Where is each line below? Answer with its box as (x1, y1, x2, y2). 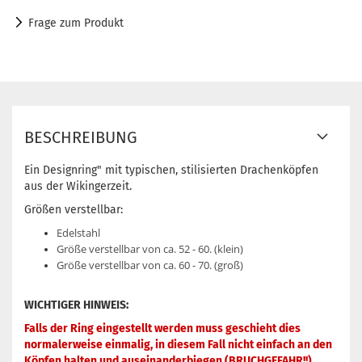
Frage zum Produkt (28, 16, 124, 30)
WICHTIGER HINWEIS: (24, 298, 128, 312)
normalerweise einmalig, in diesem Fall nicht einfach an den (24, 338, 332, 351)
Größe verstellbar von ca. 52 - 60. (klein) (57, 242, 243, 256)
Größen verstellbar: (24, 203, 123, 217)
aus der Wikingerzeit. (24, 179, 132, 193)
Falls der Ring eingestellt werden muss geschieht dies (24, 322, 301, 335)
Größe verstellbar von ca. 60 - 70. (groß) (57, 258, 243, 272)
